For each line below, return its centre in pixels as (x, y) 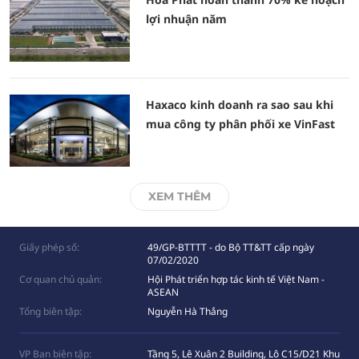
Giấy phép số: (49, 247)
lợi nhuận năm (186, 19)
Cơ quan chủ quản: (61, 279)
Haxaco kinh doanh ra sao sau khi (240, 105)
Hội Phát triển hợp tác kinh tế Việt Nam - (236, 279)
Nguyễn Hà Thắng (188, 311)
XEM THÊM (179, 196)
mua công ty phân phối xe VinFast (240, 124)
